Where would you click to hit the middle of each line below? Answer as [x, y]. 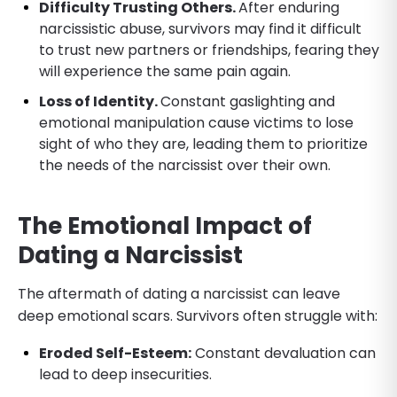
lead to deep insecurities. [125, 374]
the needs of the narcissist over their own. [185, 165]
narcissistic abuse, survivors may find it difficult [200, 28]
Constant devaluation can [284, 353]
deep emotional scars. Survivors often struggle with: [198, 315]
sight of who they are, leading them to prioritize [203, 144]
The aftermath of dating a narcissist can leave [179, 293]
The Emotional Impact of [165, 226]
